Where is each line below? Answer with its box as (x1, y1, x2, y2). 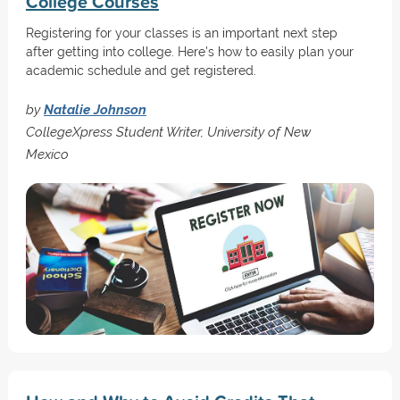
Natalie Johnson (43, 102, 146, 117)
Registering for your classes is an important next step (25, 26, 337, 40)
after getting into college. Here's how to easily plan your (25, 45, 354, 59)
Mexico (25, 146, 69, 162)
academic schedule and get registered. (25, 63, 256, 78)
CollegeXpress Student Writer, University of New (25, 124, 311, 139)
